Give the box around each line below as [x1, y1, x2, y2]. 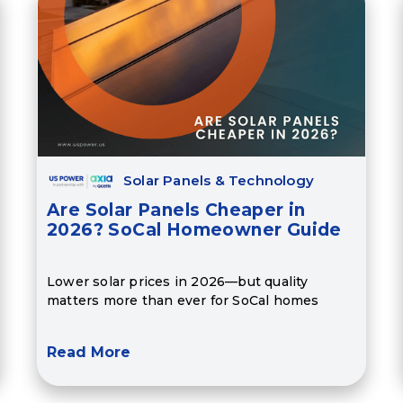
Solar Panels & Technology [122, 172, 314, 190]
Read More [46, 344, 130, 362]
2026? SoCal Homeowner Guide [46, 219, 342, 241]
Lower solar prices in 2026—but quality [46, 273, 309, 290]
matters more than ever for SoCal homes [46, 291, 319, 309]
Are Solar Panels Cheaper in [46, 200, 306, 221]
